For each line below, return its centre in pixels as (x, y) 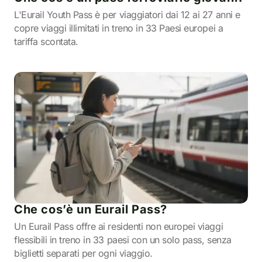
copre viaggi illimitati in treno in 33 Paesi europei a (119, 28)
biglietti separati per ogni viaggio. (83, 253)
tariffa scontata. (46, 42)
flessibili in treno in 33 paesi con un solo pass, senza (123, 240)
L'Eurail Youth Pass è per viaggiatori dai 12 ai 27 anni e (127, 15)
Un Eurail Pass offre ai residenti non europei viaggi (119, 226)
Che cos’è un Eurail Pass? (91, 209)
